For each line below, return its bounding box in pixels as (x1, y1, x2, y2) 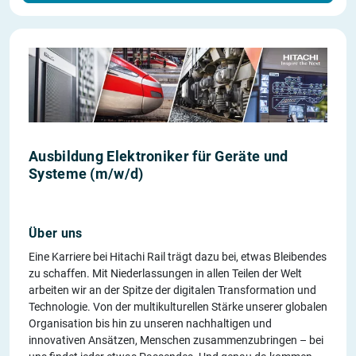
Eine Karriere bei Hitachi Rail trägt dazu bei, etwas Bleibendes (29, 250, 327, 263)
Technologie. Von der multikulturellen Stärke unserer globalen (29, 300, 327, 313)
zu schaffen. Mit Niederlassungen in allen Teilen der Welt (29, 266, 302, 280)
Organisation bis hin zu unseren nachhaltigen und (29, 316, 272, 330)
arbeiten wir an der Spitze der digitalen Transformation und (29, 283, 316, 296)
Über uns (29, 225, 83, 241)
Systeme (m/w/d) (29, 164, 144, 182)
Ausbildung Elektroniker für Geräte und (29, 147, 288, 164)
